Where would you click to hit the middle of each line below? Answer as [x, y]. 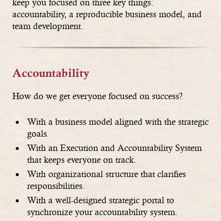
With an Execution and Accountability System [114, 148]
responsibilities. [56, 186]
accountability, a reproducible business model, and [107, 14]
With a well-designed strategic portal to [101, 200]
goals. [38, 134]
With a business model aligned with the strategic [118, 122]
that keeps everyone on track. [82, 160]
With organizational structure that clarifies [107, 174]
